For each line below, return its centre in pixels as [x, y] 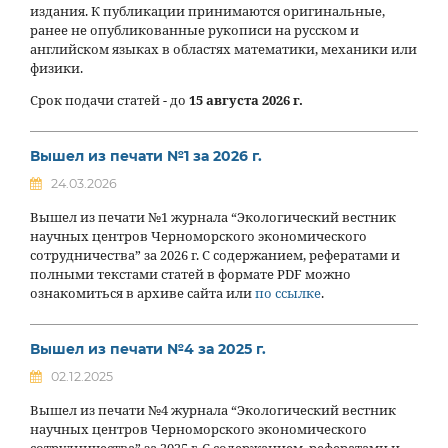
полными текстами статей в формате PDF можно [190, 274]
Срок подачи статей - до [109, 100]
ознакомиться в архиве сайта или [142, 293]
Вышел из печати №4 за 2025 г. [148, 348]
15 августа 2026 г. [246, 100]
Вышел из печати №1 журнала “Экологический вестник [213, 217]
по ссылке [288, 293]
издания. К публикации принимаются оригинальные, [207, 11]
